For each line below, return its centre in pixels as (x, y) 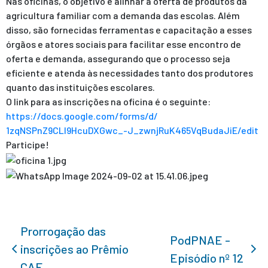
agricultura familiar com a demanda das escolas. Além (123, 16)
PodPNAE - (200, 240)
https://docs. (35, 116)
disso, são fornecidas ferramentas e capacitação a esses (129, 30)
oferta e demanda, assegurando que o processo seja (118, 59)
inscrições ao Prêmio (74, 249)
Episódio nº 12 (207, 258)
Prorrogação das (63, 231)
